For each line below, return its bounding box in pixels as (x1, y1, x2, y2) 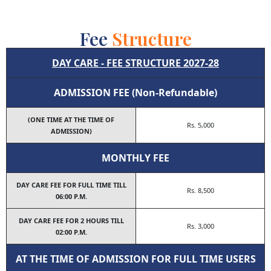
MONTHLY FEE (102, 151, 169, 165)
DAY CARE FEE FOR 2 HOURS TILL (18, 216, 124, 226)
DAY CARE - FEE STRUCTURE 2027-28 (52, 56, 219, 70)
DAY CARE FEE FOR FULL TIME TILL (16, 180, 126, 190)
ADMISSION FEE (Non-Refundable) (54, 86, 217, 100)
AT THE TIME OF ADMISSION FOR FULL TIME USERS (15, 252, 256, 266)
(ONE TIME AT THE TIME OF (28, 115, 114, 125)
